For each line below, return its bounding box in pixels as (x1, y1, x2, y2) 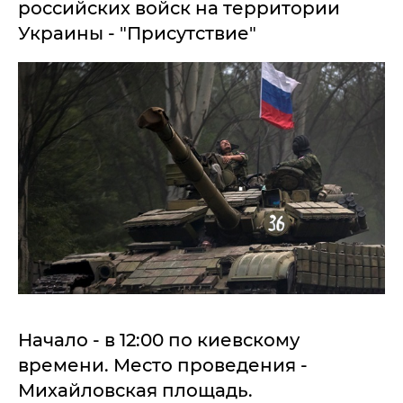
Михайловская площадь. (18, 379, 253, 401)
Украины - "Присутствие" (18, 22, 256, 44)
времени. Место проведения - (18, 354, 308, 376)
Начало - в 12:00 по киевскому (18, 328, 300, 351)
